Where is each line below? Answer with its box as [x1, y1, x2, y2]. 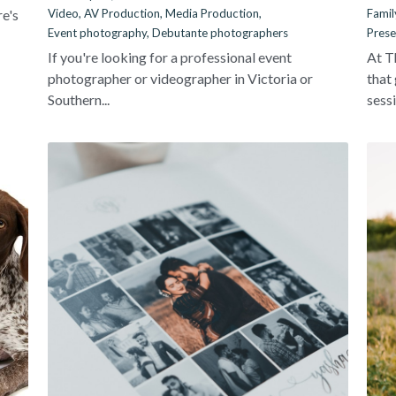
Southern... [47, 91, 110, 108]
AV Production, [83, 6, 163, 20]
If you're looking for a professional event [47, 49, 292, 65]
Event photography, [47, 26, 149, 40]
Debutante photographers [151, 26, 288, 40]
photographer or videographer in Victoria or [47, 70, 313, 87]
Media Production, [164, 6, 262, 20]
